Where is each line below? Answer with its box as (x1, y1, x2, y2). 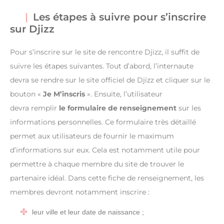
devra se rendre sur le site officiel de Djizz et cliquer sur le (10, 75, 210, 84)
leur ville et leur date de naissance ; (32, 207, 144, 216)
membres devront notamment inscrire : (10, 187, 149, 196)
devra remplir (10, 103, 59, 112)
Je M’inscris (43, 89, 85, 98)
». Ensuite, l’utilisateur (85, 89, 162, 98)
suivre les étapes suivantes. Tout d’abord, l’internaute (10, 61, 193, 70)
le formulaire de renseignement (59, 103, 176, 112)
